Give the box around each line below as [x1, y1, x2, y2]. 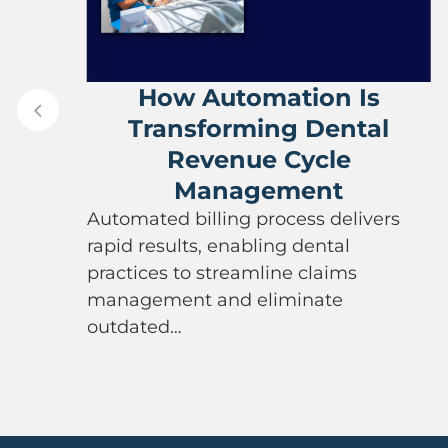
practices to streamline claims [86, 261, 357, 284]
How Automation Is [137, 82, 380, 112]
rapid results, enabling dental [86, 234, 350, 257]
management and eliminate [86, 288, 343, 311]
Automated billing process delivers [86, 207, 400, 230]
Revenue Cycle [166, 144, 351, 174]
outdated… [86, 315, 182, 338]
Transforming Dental [128, 113, 390, 143]
